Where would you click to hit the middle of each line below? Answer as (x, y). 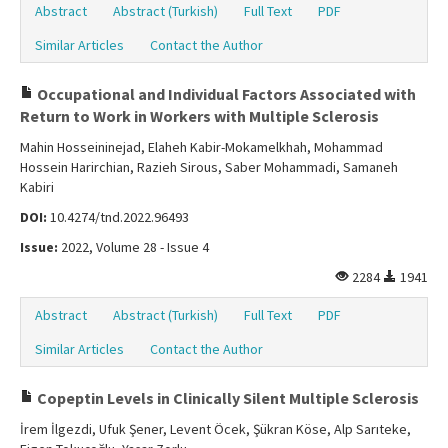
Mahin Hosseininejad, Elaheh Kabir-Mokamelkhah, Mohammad (201, 147)
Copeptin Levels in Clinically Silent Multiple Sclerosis (226, 398)
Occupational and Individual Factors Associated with (225, 94)
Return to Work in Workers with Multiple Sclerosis (199, 116)
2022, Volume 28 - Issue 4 (133, 247)
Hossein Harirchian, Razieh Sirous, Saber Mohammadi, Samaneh (209, 167)
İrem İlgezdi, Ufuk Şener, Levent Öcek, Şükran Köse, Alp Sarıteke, (215, 429)
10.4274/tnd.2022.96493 (118, 217)
